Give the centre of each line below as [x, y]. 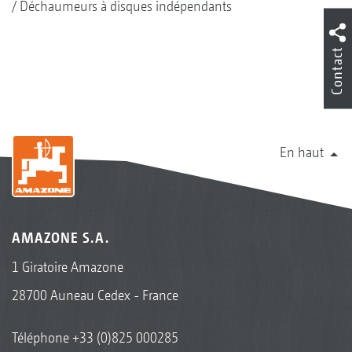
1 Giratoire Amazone [68, 266]
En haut [302, 152]
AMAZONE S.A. [60, 237]
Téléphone [42, 337]
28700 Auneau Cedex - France [95, 295]
